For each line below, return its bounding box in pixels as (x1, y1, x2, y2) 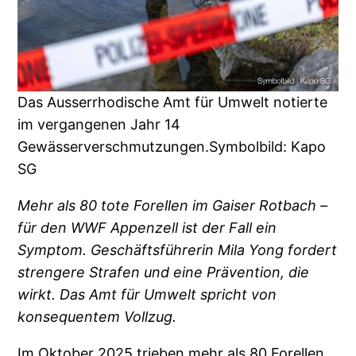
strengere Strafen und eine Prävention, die (17, 263, 310, 281)
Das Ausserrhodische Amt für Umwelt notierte (17, 93, 328, 110)
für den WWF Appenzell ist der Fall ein (17, 219, 277, 236)
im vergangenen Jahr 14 (17, 115, 181, 133)
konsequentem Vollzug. (17, 308, 177, 325)
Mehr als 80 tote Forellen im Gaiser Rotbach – (17, 196, 328, 214)
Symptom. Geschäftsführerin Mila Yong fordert (17, 241, 338, 258)
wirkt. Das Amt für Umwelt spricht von (17, 285, 277, 303)
